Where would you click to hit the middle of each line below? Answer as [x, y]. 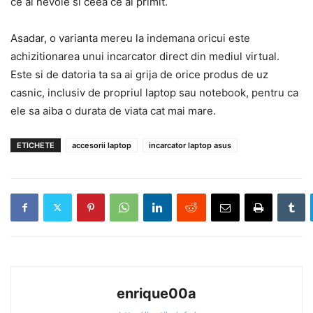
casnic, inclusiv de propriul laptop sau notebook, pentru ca [154, 92]
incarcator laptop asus [190, 145]
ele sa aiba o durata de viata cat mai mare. [113, 110]
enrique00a [156, 293]
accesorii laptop [102, 145]
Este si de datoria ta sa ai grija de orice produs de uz [139, 74]
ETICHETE [36, 145]
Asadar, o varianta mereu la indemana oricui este [130, 38]
